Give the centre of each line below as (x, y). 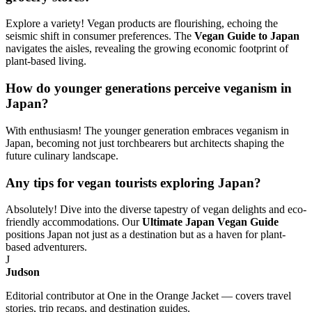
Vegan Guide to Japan (247, 36)
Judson (23, 272)
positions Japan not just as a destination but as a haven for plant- (146, 235)
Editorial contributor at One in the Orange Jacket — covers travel (148, 296)
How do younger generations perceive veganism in (149, 88)
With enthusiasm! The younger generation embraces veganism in (147, 130)
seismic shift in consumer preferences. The (100, 36)
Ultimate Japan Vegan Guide (210, 222)
